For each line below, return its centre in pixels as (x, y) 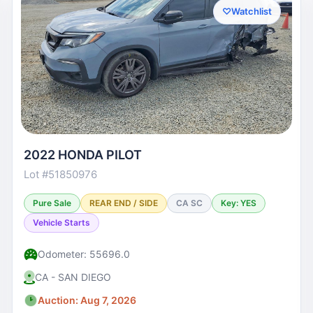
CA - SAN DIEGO (73, 277)
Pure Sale (52, 203)
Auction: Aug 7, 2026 (87, 300)
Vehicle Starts (62, 223)
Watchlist (251, 11)
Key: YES (239, 203)
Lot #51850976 (61, 174)
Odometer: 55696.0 (84, 254)
